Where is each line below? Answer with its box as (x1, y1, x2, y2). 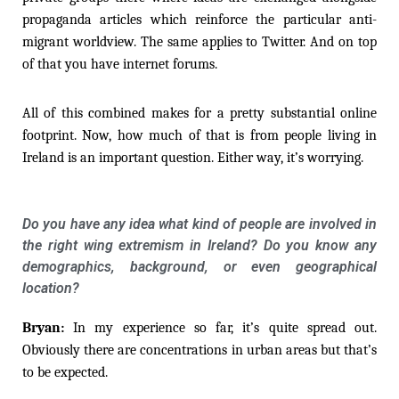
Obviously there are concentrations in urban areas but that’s (22, 341, 377, 358)
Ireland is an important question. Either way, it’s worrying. (22, 149, 363, 166)
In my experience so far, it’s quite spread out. (73, 319, 378, 336)
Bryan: (22, 319, 74, 336)
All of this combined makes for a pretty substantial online (22, 104, 377, 121)
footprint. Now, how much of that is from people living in (22, 126, 377, 143)
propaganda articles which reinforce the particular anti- (22, 11, 377, 28)
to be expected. (22, 363, 108, 380)
